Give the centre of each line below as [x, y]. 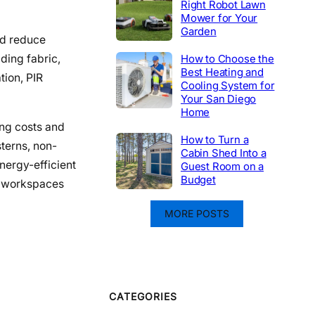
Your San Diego [219, 98]
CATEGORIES [143, 297]
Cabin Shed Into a [224, 153]
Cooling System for [228, 85]
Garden [199, 31]
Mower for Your [219, 18]
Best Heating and [222, 72]
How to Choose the [227, 58]
